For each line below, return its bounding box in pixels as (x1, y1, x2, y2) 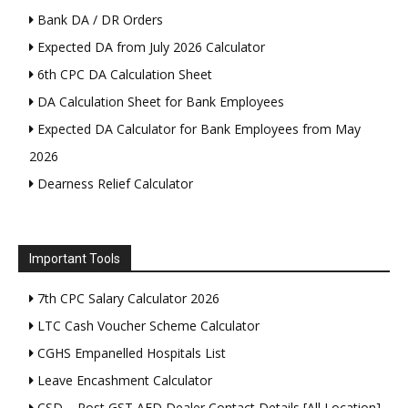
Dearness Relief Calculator (34, 175, 193, 193)
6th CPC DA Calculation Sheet (34, 66, 212, 84)
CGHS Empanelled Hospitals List (34, 344, 226, 362)
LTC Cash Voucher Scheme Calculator (34, 317, 260, 335)
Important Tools (29, 251, 120, 267)
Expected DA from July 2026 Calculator (34, 38, 265, 56)
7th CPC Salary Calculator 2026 (34, 290, 219, 308)
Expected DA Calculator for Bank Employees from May (34, 120, 361, 138)
